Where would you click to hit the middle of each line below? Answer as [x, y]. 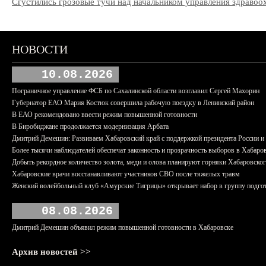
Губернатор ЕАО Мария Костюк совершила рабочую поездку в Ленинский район [133, 103]
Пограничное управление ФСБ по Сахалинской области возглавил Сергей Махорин [136, 91]
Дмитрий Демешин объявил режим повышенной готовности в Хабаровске [123, 227]
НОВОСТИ [40, 49]
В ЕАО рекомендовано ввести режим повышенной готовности [104, 115]
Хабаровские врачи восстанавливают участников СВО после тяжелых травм [126, 174]
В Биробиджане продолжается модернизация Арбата [90, 126]
